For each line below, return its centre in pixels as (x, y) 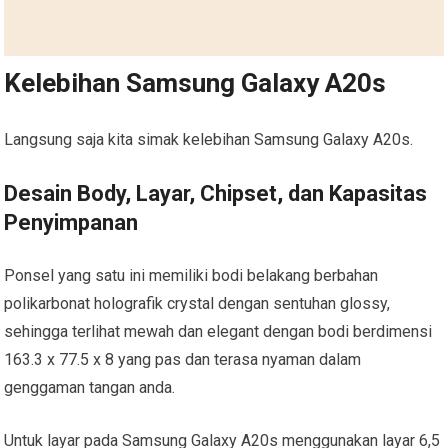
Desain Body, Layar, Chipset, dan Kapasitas (216, 193)
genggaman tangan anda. (90, 387)
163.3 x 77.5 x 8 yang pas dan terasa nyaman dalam (183, 359)
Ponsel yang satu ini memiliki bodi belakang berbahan (191, 275)
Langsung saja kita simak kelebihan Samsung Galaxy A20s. (209, 139)
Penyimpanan (71, 222)
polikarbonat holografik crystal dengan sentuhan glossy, (197, 303)
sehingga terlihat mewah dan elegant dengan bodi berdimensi (218, 331)
